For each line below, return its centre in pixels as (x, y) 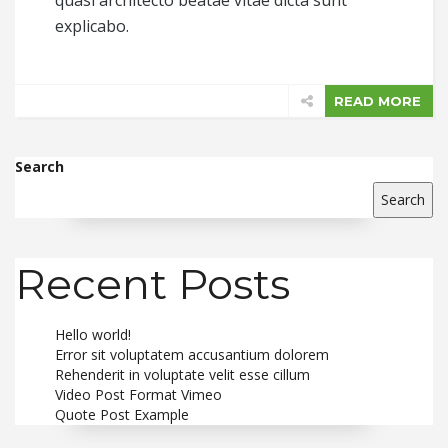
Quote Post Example (122, 415)
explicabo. (92, 26)
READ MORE (377, 101)
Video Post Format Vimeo (138, 395)
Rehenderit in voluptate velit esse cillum (182, 375)
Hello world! (93, 335)
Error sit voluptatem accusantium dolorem (192, 355)
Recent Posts (152, 284)
